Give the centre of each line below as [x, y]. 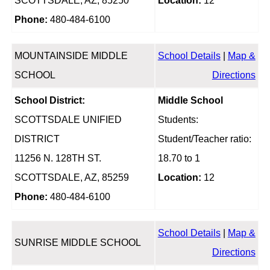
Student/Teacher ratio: [204, 139]
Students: [178, 120]
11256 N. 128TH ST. [58, 159]
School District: [49, 101]
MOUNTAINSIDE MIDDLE [71, 56]
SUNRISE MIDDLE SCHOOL [77, 243]
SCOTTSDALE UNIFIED [68, 120]
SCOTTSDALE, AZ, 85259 [71, 178]
